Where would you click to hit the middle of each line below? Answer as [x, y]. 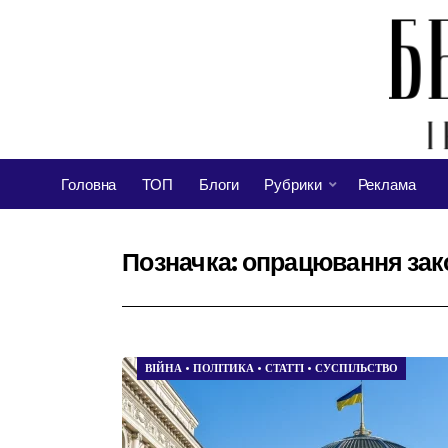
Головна [89, 185]
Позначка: [182, 263]
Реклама [386, 185]
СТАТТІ [284, 368]
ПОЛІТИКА [223, 368]
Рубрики [293, 185]
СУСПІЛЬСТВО [356, 368]
